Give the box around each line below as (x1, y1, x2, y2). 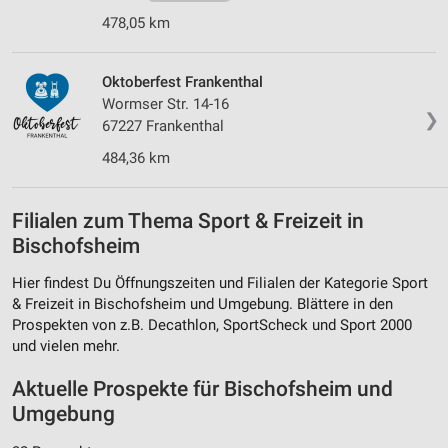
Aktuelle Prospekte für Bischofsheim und (12, 377, 393, 402)
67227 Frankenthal (102, 117, 224, 136)
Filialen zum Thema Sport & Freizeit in (12, 208, 364, 233)
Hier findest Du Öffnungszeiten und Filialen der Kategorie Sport (12, 274, 428, 293)
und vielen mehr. (12, 337, 120, 356)
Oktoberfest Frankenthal (102, 73, 263, 92)
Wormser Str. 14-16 (102, 95, 229, 114)
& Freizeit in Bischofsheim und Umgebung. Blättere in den (12, 295, 393, 314)
